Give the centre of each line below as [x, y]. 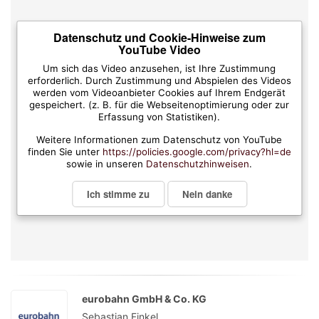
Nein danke [207, 194]
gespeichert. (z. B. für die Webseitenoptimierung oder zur [159, 105]
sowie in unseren [106, 164]
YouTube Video [159, 50]
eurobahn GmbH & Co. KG [144, 299]
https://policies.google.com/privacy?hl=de [197, 152]
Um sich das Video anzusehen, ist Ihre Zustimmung [159, 69]
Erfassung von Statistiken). [159, 117]
